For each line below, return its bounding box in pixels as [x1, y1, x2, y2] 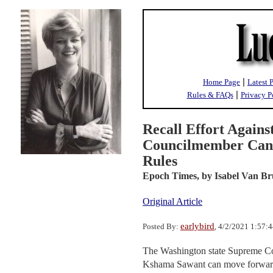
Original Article [143, 196, 202, 207]
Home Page [203, 77, 240, 87]
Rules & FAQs [186, 90, 233, 99]
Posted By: [143, 222, 180, 231]
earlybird [180, 221, 214, 231]
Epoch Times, [143, 171, 199, 181]
